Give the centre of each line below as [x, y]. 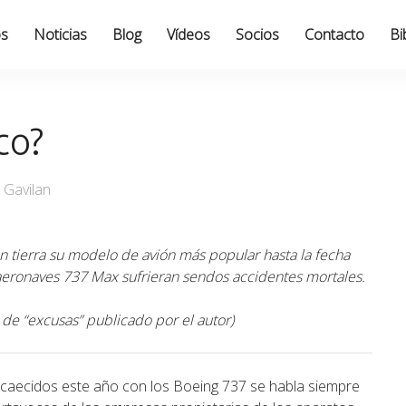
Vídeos [188, 34]
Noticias [60, 34]
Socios [257, 34]
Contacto [334, 34]
